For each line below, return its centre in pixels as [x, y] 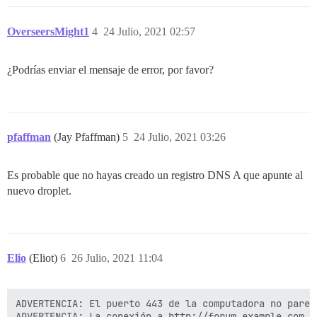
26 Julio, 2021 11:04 [117, 258]
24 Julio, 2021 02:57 [149, 31]
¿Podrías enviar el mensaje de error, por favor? [110, 70]
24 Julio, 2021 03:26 [180, 137]
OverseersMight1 [48, 31]
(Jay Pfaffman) [88, 137]
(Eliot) [45, 258]
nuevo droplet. [39, 191]
